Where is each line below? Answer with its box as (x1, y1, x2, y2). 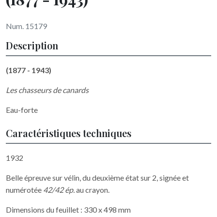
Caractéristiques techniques (6, 126, 131, 140)
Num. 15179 (6, 21, 47, 31)
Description (6, 39, 58, 52)
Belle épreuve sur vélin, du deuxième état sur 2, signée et (6, 173, 189, 183)
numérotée (6, 185, 43, 195)
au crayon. (75, 185, 109, 195)
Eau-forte (6, 105, 38, 115)
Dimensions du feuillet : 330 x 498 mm (6, 205, 131, 215)
